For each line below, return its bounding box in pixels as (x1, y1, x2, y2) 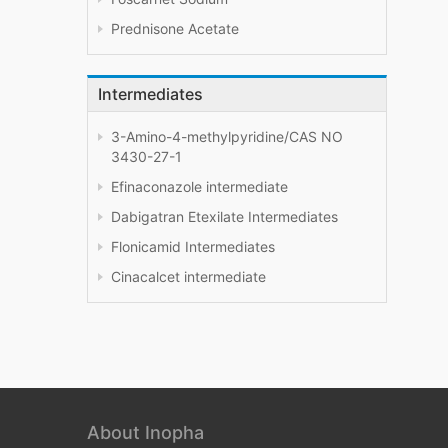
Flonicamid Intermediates (111, 238, 275, 256)
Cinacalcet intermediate (111, 268, 266, 286)
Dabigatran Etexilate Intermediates (111, 208, 338, 226)
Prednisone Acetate (111, 20, 239, 38)
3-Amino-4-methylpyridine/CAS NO (111, 128, 343, 146)
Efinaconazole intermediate (111, 178, 288, 196)
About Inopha (87, 422, 204, 444)
